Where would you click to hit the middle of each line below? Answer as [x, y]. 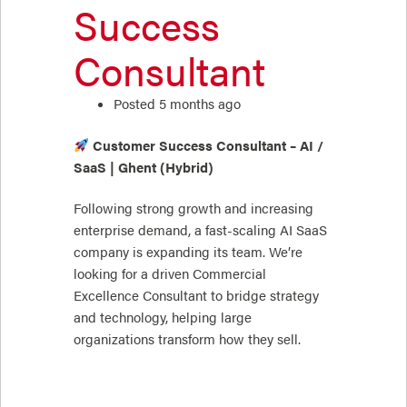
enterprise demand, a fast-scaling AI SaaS [200, 230]
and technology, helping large [163, 318]
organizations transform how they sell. [187, 339]
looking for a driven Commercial [170, 274]
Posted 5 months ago [177, 103]
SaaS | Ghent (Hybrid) [144, 167]
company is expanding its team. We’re [188, 252]
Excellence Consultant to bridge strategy [196, 296]
